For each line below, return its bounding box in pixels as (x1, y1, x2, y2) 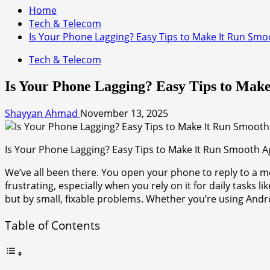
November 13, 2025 (80, 106, 168, 120)
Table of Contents (5, 217, 100, 233)
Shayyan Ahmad (5, 106, 80, 120)
